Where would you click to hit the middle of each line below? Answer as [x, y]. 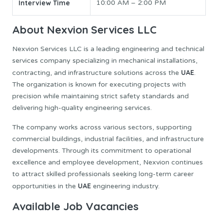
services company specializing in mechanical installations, [105, 60]
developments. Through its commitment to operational [102, 150]
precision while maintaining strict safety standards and [100, 96]
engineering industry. [126, 186]
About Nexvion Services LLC [84, 30]
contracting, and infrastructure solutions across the [97, 73]
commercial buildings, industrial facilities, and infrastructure [108, 139]
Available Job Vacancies [75, 206]
